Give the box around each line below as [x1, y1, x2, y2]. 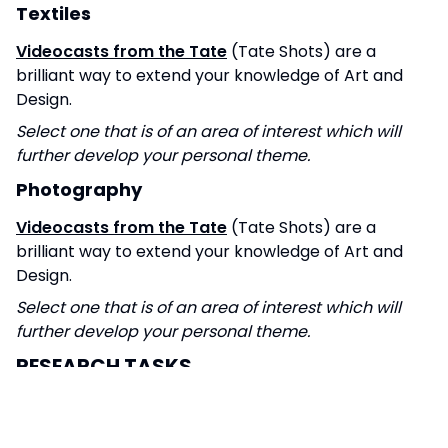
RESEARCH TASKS [16, 351, 192, 380]
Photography [16, 176, 142, 202]
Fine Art [16, 392, 88, 418]
